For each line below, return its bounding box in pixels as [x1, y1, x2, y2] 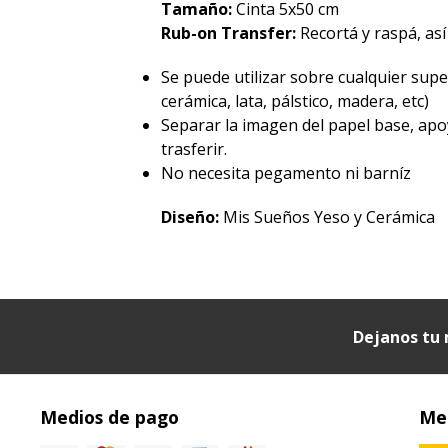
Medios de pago [40, 405, 179, 430]
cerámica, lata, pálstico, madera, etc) [161, 90, 430, 113]
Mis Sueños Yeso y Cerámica [219, 206, 436, 229]
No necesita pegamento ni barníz [161, 162, 412, 185]
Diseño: [161, 206, 220, 229]
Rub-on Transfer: [161, 22, 301, 45]
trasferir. [161, 138, 228, 161]
